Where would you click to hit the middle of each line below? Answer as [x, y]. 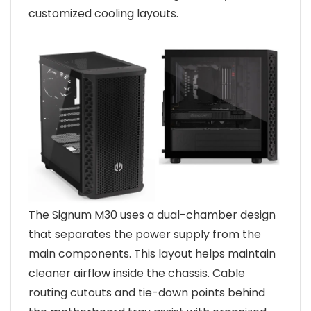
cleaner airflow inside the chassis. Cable [137, 274]
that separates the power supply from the [145, 235]
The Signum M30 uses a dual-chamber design [152, 215]
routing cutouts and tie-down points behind [147, 293]
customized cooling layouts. [103, 14]
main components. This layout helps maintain [152, 254]
